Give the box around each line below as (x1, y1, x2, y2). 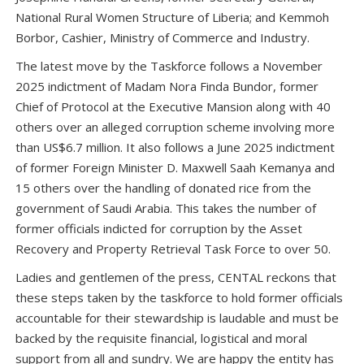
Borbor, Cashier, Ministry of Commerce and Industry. (15, 28, 310, 45)
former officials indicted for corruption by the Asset (15, 219, 302, 236)
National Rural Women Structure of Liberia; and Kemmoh (15, 8, 329, 25)
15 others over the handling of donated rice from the (15, 179, 311, 196)
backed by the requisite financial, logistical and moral (15, 329, 307, 346)
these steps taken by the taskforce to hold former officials (15, 288, 343, 305)
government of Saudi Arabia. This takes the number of (15, 199, 316, 216)
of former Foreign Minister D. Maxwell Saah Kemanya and (15, 158, 335, 175)
